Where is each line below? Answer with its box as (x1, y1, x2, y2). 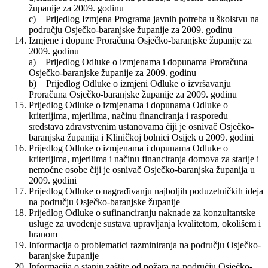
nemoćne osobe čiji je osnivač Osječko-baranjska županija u (29, 165, 255, 175)
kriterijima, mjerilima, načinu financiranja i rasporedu (29, 111, 228, 121)
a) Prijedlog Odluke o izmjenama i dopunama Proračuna (29, 57, 248, 68)
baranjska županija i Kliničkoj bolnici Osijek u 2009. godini (29, 132, 254, 143)
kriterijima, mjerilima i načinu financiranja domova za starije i (29, 154, 259, 165)
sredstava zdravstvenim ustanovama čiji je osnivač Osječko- (29, 121, 254, 132)
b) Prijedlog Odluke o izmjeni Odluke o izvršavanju (29, 78, 231, 89)
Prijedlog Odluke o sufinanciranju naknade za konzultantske (29, 208, 255, 218)
